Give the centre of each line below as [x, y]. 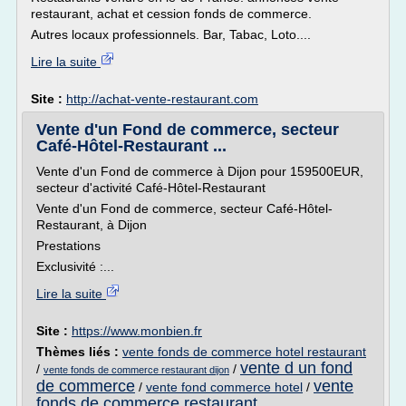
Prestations [68, 246]
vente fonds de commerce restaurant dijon [136, 370]
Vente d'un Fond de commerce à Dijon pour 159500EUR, [200, 171]
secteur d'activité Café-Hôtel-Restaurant [151, 188]
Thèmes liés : [79, 352]
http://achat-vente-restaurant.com [162, 99]
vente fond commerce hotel [224, 387]
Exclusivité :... [75, 266]
